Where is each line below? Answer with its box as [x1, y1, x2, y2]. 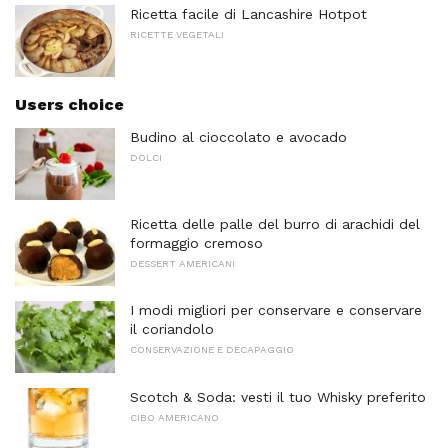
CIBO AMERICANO [130, 412, 219, 424]
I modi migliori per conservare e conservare [130, 302, 422, 319]
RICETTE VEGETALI [130, 29, 224, 41]
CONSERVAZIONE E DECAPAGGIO [130, 344, 294, 356]
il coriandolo [130, 321, 214, 338]
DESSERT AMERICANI [130, 257, 235, 269]
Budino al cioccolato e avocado [130, 129, 347, 146]
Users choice [15, 95, 124, 115]
